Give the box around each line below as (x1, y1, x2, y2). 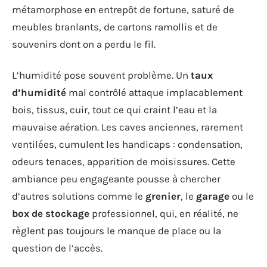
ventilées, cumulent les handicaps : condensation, (12, 138, 243, 150)
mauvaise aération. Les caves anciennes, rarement (12, 120, 243, 133)
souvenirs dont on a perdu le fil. (12, 38, 156, 50)
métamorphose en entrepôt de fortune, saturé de (12, 4, 234, 15)
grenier (145, 190, 181, 202)
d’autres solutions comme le (12, 190, 145, 202)
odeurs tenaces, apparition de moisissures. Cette (12, 155, 235, 167)
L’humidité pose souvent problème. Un (12, 69, 191, 81)
